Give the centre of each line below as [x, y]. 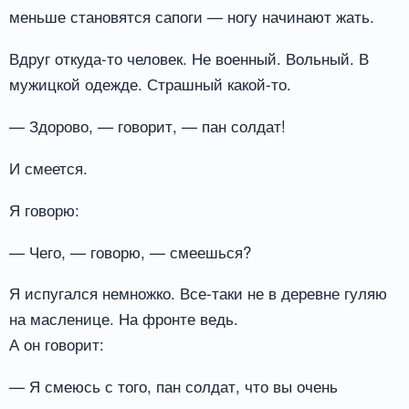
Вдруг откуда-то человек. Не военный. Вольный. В [189, 58]
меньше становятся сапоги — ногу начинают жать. [192, 16]
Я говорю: [44, 209]
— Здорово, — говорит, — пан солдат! [147, 126]
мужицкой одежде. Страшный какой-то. [150, 84]
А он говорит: [57, 344]
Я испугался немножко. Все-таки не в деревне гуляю [198, 293]
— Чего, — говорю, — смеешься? [130, 251]
